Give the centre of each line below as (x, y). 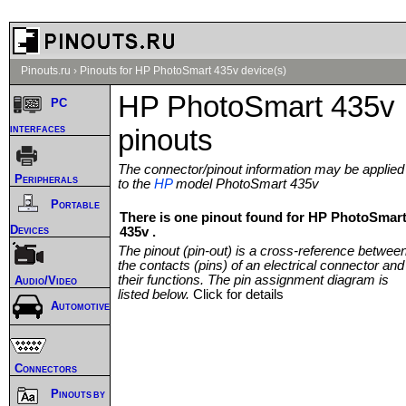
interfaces (38, 128)
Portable (75, 205)
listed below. (155, 294)
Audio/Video (46, 280)
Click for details (238, 294)
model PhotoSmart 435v (246, 184)
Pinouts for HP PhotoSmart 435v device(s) (183, 71)
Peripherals (46, 179)
